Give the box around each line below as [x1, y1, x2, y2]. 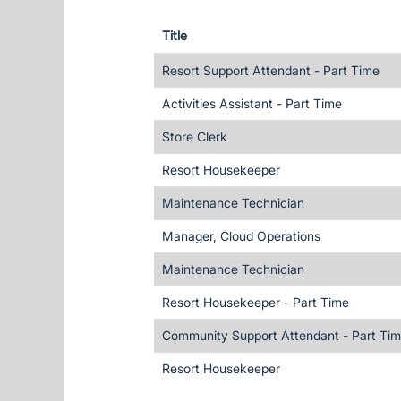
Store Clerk [162, 129, 227, 144]
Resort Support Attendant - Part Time [162, 63, 380, 78]
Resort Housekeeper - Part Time [162, 294, 349, 310]
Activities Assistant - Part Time [162, 96, 342, 111]
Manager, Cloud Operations [162, 228, 320, 243]
